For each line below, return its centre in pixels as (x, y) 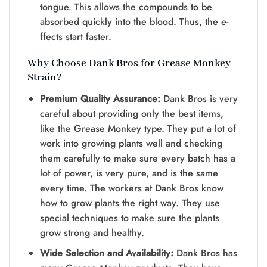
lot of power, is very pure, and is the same (129, 173)
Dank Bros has (205, 253)
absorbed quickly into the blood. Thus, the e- (134, 22)
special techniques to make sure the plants (129, 218)
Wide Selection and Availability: (106, 253)
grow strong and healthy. (92, 232)
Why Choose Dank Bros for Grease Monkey (129, 64)
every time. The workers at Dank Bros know (131, 188)
